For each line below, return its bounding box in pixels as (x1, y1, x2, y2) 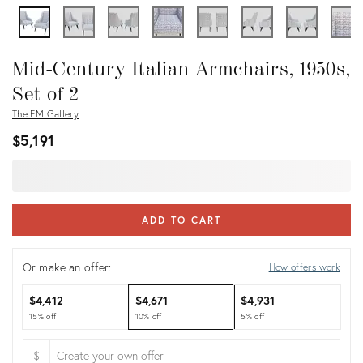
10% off (135, 311, 162, 322)
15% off (29, 311, 57, 322)
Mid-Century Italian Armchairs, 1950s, (12, 58, 351, 81)
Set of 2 (12, 83, 79, 106)
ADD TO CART (142, 214, 221, 226)
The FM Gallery (12, 108, 79, 120)
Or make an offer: (23, 259, 112, 275)
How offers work (268, 260, 340, 273)
